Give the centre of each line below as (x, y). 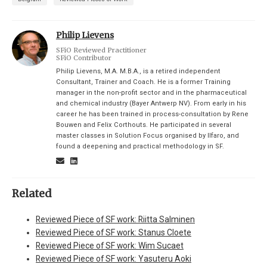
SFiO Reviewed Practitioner (101, 50)
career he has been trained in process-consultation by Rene (152, 114)
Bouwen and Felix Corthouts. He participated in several (143, 125)
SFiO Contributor (83, 58)
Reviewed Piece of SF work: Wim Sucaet (110, 246)
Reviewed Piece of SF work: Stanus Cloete (114, 233)
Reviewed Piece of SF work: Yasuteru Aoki (114, 259)
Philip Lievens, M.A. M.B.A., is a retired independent (138, 72)
